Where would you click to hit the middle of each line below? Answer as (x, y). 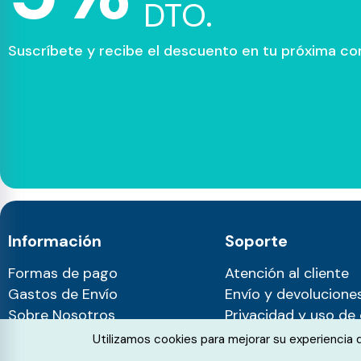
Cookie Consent (187, 344)
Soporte (256, 241)
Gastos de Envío (63, 294)
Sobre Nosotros (62, 315)
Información (55, 241)
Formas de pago (63, 273)
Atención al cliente (286, 273)
